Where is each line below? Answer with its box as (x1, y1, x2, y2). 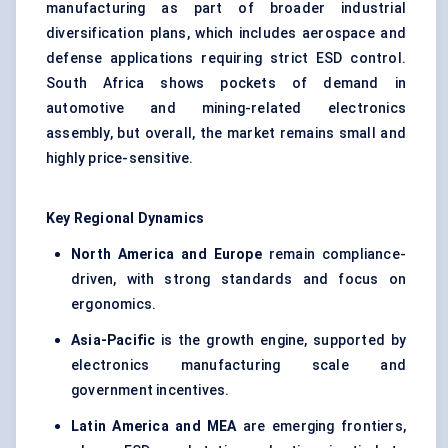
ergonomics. (71, 296, 157, 313)
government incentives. (71, 382, 230, 399)
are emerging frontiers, (236, 418, 406, 435)
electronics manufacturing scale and (71, 357, 406, 374)
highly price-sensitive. (46, 150, 194, 167)
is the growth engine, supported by (155, 332, 406, 349)
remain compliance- (261, 246, 406, 263)
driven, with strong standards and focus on (71, 271, 406, 288)
